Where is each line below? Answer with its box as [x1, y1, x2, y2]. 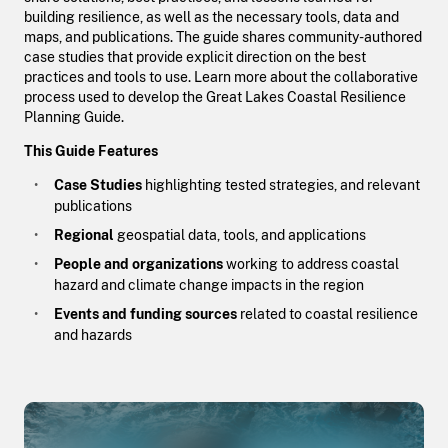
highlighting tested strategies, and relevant [141, 177, 420, 194]
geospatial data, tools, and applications [113, 227, 366, 244]
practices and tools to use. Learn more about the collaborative [24, 69, 418, 86]
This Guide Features [24, 143, 158, 160]
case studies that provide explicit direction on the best [24, 49, 366, 66]
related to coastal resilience [236, 306, 418, 323]
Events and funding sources [53, 306, 237, 323]
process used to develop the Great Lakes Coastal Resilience [24, 89, 406, 106]
